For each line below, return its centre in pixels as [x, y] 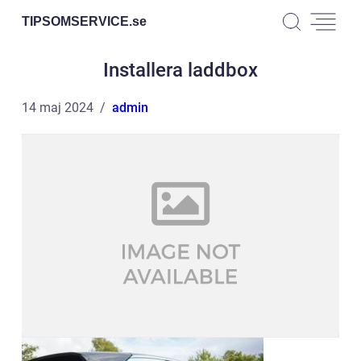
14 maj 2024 [58, 108]
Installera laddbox [180, 70]
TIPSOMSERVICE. [77, 21]
